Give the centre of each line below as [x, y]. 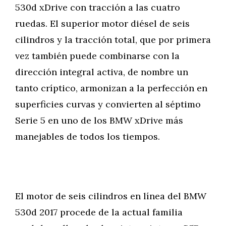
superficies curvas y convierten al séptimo [108, 104]
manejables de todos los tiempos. [88, 136]
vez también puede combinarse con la [97, 56]
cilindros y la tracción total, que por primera [113, 40]
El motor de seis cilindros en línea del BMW [111, 196]
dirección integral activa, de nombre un [102, 72]
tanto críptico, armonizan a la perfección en [111, 88]
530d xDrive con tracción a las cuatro [98, 7]
